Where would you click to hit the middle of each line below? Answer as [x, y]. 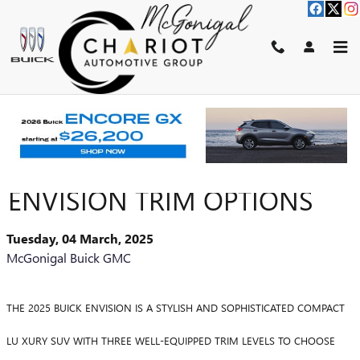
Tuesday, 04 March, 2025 [80, 238]
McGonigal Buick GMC [69, 258]
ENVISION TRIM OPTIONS [161, 200]
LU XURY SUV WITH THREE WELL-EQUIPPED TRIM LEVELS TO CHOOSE [171, 340]
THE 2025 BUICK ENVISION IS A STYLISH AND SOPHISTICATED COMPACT [176, 307]
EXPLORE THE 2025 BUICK [160, 167]
